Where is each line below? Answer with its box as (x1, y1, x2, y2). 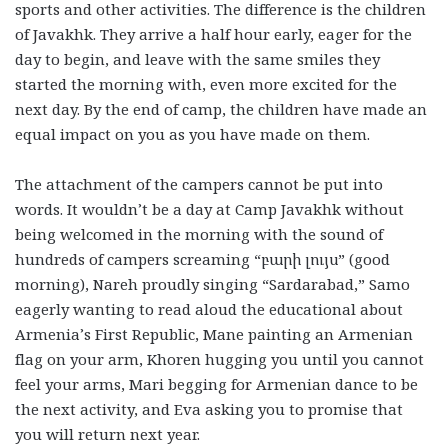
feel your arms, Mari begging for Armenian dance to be (15, 373, 418, 394)
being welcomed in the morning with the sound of (15, 223, 383, 244)
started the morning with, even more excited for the (15, 73, 397, 94)
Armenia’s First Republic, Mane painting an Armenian (15, 323, 413, 344)
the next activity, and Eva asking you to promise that (15, 398, 403, 419)
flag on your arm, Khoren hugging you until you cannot (15, 348, 424, 369)
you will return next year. (15, 423, 200, 444)
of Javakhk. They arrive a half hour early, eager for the (15, 23, 412, 44)
